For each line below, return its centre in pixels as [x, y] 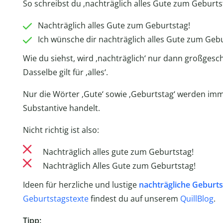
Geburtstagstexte [56, 199]
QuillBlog [197, 199]
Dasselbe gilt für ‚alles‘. [65, 72]
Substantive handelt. [61, 108]
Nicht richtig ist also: [61, 130]
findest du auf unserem [134, 199]
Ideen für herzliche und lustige [81, 185]
